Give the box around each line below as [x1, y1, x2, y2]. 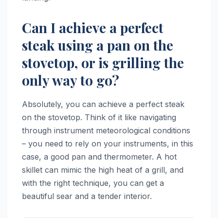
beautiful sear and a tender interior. [22, 191, 152, 201]
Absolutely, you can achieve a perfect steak [22, 99, 184, 109]
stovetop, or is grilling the [22, 53, 184, 72]
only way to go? [22, 71, 119, 89]
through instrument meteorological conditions [22, 125, 190, 135]
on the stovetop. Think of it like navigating [22, 112, 176, 122]
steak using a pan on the [22, 36, 173, 54]
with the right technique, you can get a [22, 178, 164, 188]
